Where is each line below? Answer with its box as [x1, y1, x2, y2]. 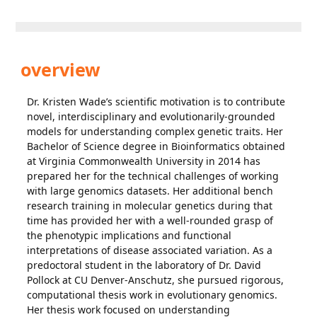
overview [16, 57, 101, 81]
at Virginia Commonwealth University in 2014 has [27, 154, 261, 168]
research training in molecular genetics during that [27, 199, 273, 212]
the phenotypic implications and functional [27, 229, 232, 242]
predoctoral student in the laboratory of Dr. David [27, 258, 262, 272]
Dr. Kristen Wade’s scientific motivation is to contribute [27, 95, 286, 108]
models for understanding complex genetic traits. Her [27, 125, 284, 138]
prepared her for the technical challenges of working [27, 169, 279, 183]
